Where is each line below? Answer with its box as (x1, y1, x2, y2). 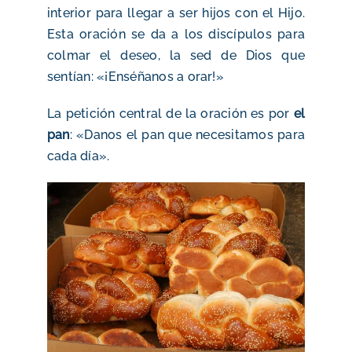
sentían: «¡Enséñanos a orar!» (46, 68, 224, 84)
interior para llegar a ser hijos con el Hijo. (46, 5, 306, 20)
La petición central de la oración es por (46, 105, 294, 121)
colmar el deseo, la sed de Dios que (46, 47, 306, 63)
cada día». (46, 148, 110, 163)
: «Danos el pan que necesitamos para (69, 126, 306, 142)
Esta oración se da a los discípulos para (46, 26, 306, 42)
